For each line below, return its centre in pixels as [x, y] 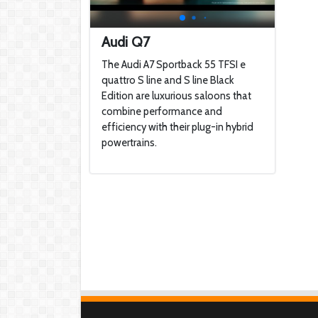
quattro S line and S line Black [168, 80]
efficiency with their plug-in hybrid [177, 127]
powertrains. [129, 143]
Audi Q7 [126, 42]
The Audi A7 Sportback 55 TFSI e [174, 65]
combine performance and [162, 111]
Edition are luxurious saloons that [176, 96]
